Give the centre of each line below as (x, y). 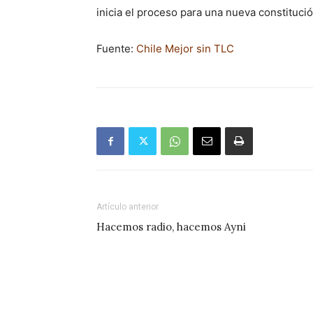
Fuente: (116, 49)
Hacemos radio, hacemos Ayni (171, 227)
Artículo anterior (128, 207)
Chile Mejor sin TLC (185, 49)
